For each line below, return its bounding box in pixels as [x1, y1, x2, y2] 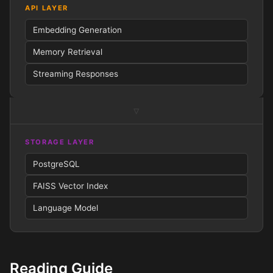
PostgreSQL [33, 158, 80, 169]
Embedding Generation [33, 24, 122, 35]
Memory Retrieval [33, 46, 102, 57]
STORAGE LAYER [25, 137, 94, 146]
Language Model [33, 202, 98, 213]
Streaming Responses [33, 69, 118, 79]
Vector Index [56, 180, 108, 191]
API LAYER [25, 4, 69, 13]
